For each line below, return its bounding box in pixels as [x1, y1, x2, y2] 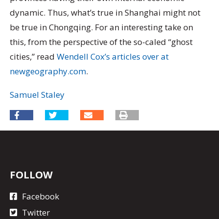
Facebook [22, 190, 59, 202]
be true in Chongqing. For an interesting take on [10, 22, 193, 33]
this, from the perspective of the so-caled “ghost [10, 36, 193, 48]
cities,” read [10, 51, 57, 63]
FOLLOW [10, 168, 53, 182]
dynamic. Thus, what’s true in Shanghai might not [10, 7, 200, 19]
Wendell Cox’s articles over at [57, 51, 169, 63]
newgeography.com [10, 66, 86, 77]
